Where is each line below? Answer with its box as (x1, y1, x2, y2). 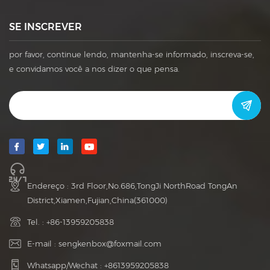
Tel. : (27, 216, 46, 227)
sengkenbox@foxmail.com (58, 238, 162, 248)
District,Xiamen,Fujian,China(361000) (27, 195, 168, 205)
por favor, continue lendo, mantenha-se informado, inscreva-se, (9, 49, 254, 60)
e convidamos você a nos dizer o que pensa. (9, 64, 180, 74)
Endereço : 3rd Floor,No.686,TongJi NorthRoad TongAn (27, 180, 237, 190)
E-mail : (27, 238, 58, 248)
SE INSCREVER (9, 21, 82, 33)
